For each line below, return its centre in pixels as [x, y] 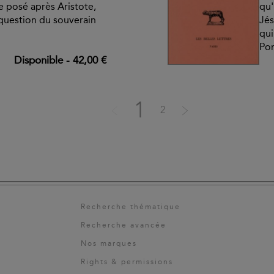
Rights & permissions [127, 262]
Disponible [39, 60]
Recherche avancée [124, 225]
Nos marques [109, 244]
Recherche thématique [131, 207]
